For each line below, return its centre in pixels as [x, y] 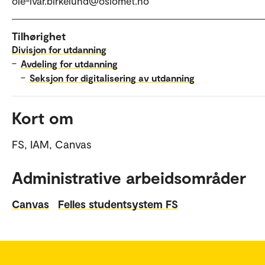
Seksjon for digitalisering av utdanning [112, 78]
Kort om [43, 118]
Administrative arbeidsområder [129, 178]
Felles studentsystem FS [118, 204]
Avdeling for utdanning [69, 64]
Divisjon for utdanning [59, 50]
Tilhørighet [39, 36]
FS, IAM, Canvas [52, 144]
